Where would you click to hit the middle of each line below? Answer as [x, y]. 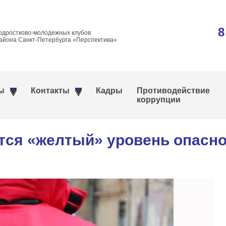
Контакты [50, 91]
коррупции [159, 100]
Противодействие [173, 91]
